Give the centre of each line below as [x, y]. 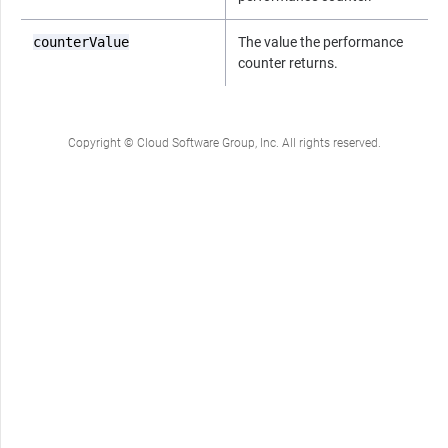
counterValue [81, 41]
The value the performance [320, 41]
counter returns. [288, 62]
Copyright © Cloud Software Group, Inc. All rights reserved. [224, 142]
